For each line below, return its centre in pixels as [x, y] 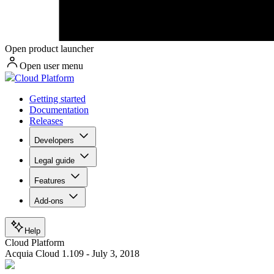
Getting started [57, 99]
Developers [54, 141]
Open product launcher [49, 49]
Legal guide [54, 161]
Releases [46, 121]
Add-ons [49, 201]
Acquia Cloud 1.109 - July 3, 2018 [72, 254]
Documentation [59, 110]
